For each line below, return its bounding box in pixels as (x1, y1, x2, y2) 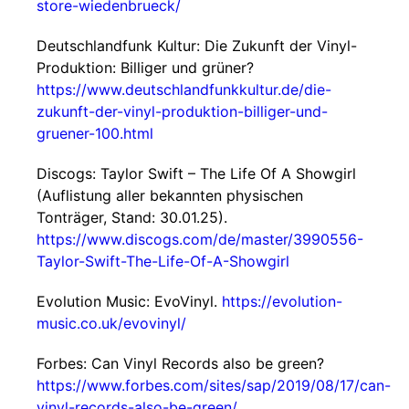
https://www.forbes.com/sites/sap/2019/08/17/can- (37, 376, 391, 394)
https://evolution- (222, 292, 342, 310)
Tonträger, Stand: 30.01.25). (37, 208, 227, 226)
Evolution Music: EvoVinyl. (37, 292, 222, 310)
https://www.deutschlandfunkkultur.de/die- (37, 80, 331, 99)
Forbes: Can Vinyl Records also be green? (37, 354, 324, 372)
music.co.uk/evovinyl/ (37, 314, 186, 332)
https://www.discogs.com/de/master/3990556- (37, 230, 363, 248)
